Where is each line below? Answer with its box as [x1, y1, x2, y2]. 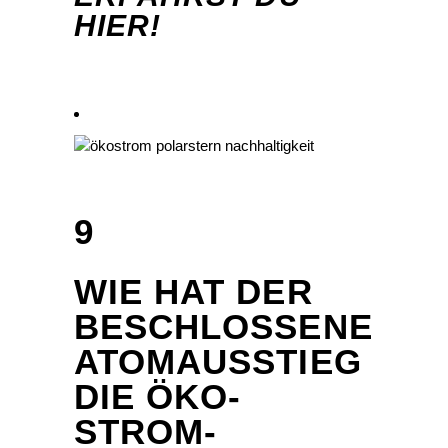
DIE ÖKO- [74, 377, 242, 417]
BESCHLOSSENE [74, 307, 373, 347]
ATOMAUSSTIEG [74, 342, 362, 382]
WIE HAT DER [74, 272, 313, 312]
